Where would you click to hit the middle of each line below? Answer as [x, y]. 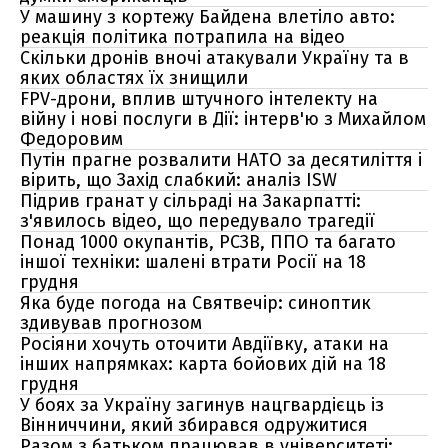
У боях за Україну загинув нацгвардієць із [202, 405]
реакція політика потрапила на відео [182, 37]
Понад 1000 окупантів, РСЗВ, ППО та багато [208, 242]
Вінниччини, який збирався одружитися [194, 425]
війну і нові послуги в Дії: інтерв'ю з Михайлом [223, 119]
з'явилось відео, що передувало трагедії [197, 221]
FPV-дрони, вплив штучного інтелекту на [199, 99]
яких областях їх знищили [134, 78]
